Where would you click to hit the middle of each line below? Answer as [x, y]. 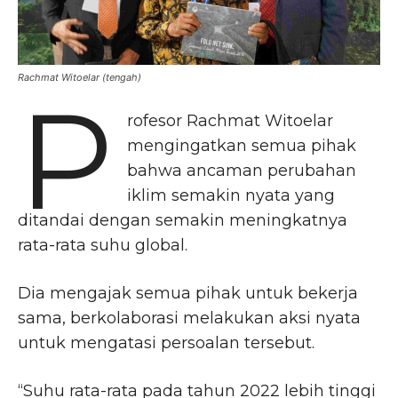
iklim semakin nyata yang [231, 196]
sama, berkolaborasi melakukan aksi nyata [189, 318]
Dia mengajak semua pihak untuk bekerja [188, 294]
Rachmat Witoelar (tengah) [80, 78]
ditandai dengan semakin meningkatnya [183, 221]
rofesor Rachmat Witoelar [231, 121]
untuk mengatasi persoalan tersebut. [166, 343]
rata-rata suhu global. [103, 246]
